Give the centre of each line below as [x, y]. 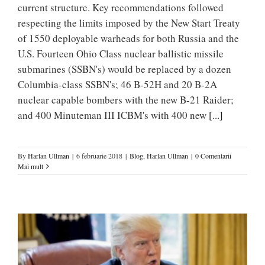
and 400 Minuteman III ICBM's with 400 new [113, 115]
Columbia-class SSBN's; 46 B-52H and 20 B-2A [117, 84]
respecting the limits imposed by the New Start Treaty [129, 22]
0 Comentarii [213, 155]
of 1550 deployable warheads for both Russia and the [128, 38]
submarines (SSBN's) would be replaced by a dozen [125, 69]
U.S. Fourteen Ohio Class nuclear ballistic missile [121, 53]
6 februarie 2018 [99, 155]
